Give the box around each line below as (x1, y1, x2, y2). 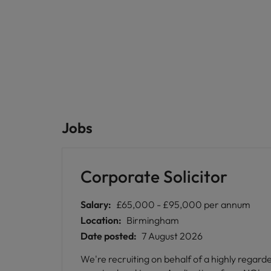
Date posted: (80, 230, 137, 242)
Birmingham (126, 214, 179, 226)
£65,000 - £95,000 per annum (116, 198, 250, 211)
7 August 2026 (142, 230, 203, 242)
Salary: (80, 198, 111, 211)
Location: (80, 214, 122, 226)
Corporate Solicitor (80, 166, 227, 187)
